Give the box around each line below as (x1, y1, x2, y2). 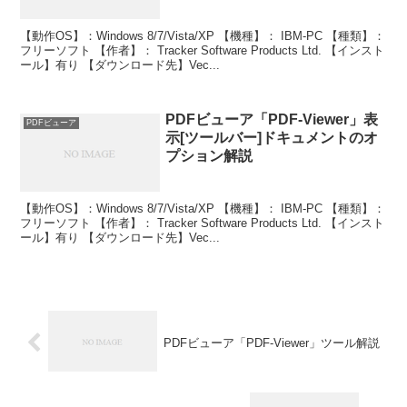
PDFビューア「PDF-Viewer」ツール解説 (163, 335, 380, 350)
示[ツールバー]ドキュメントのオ (165, 130, 379, 146)
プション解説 (165, 148, 253, 164)
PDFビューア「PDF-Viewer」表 (165, 112, 379, 128)
